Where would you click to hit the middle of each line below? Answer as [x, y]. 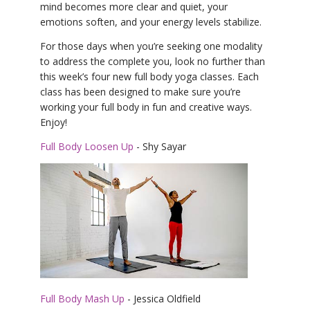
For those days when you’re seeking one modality [151, 46]
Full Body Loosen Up [87, 147]
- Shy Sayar [160, 147]
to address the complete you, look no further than [153, 62]
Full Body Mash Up [82, 299]
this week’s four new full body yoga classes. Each [149, 77]
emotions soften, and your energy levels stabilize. [151, 22]
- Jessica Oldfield [163, 299]
